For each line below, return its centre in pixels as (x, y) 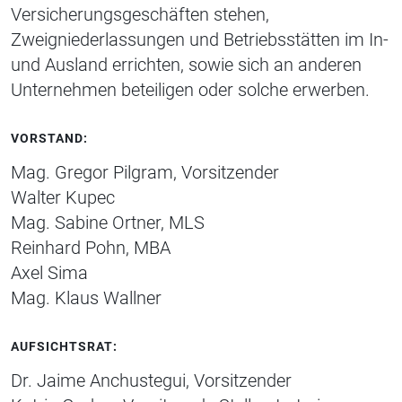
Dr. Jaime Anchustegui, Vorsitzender (151, 381)
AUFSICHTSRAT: (64, 347)
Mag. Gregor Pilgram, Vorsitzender (145, 173)
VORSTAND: (49, 139)
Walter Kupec (63, 198)
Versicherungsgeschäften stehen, (140, 15)
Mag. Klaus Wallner (86, 298)
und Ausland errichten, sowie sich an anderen (186, 65)
